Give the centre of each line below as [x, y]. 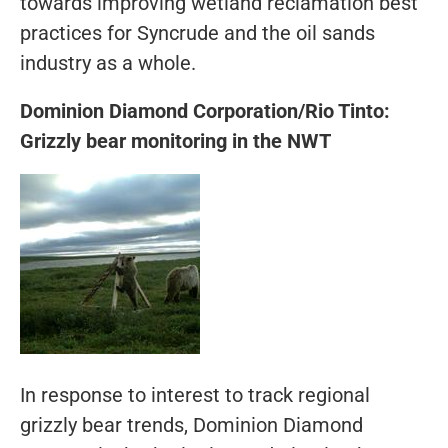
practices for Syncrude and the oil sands [197, 32]
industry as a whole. [108, 62]
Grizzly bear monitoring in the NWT [175, 140]
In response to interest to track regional [195, 394]
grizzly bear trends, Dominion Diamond [191, 424]
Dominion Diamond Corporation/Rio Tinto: [205, 110]
